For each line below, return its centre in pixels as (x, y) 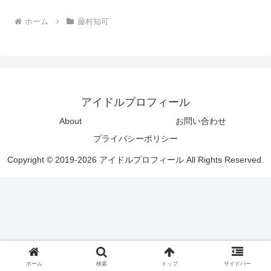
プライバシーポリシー (135, 138)
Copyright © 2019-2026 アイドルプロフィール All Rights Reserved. (135, 159)
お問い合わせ (201, 121)
